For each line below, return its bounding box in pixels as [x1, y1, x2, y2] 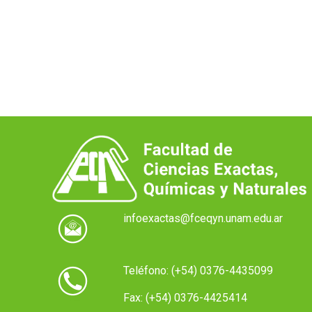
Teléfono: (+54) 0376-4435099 [123, 264, 274, 278]
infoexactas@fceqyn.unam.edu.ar [123, 212, 283, 226]
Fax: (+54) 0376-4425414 [123, 290, 248, 304]
